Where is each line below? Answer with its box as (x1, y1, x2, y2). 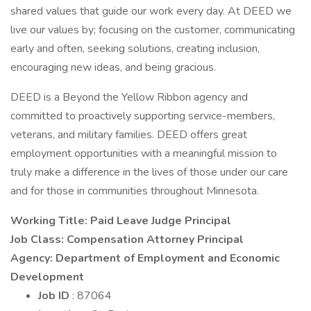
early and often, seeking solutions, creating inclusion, (10, 41, 260, 56)
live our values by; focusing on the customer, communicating (10, 22, 295, 37)
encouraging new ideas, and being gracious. (10, 60, 216, 75)
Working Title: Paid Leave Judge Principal (10, 213, 231, 228)
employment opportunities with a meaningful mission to (10, 146, 277, 161)
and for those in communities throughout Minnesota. (10, 183, 259, 199)
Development (10, 269, 84, 285)
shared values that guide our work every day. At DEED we (10, 3, 292, 19)
